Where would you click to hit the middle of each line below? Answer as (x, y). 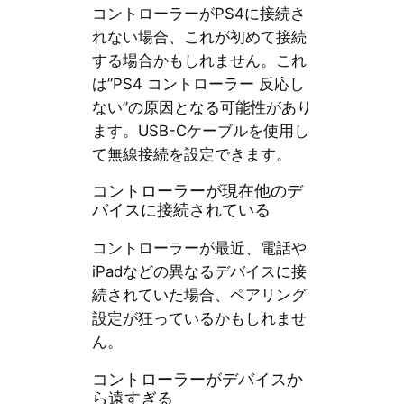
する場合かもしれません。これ (199, 60)
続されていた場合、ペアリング (199, 295)
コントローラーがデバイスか (197, 379)
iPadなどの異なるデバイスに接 (199, 272)
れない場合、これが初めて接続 (199, 37)
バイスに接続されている (181, 211)
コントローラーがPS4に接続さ (198, 13)
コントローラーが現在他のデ (197, 192)
